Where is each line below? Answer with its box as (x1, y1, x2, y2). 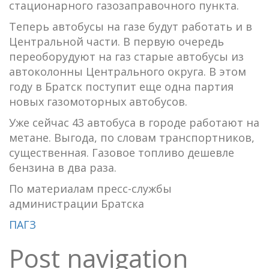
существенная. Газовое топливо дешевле (9, 145, 234, 160)
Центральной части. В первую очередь (9, 34, 224, 49)
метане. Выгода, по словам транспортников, (9, 130, 255, 145)
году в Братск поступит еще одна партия (9, 79, 234, 94)
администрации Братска (9, 196, 144, 211)
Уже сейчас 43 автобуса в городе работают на (9, 115, 259, 130)
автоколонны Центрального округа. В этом (9, 64, 246, 79)
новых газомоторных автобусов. (9, 94, 187, 109)
